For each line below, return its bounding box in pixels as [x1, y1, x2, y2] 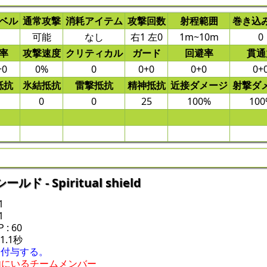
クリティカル [65, 46, 123, 60]
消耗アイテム [65, 14, 123, 28]
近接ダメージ [170, 79, 228, 92]
